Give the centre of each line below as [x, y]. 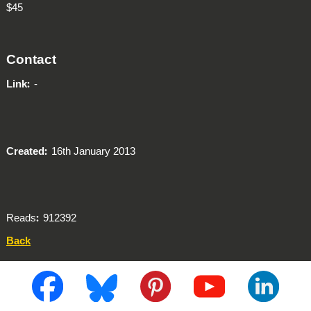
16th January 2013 [92, 151]
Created [25, 151]
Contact [31, 59]
